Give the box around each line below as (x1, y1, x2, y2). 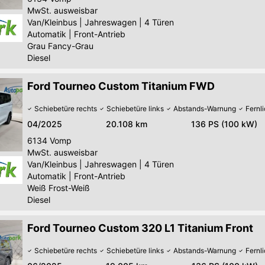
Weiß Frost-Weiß (27, 182, 90, 193)
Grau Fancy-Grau (27, 40, 93, 51)
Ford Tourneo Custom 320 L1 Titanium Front (27, 221, 253, 234)
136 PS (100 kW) (191, 118, 257, 129)
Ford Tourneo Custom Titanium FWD (27, 79, 215, 92)
